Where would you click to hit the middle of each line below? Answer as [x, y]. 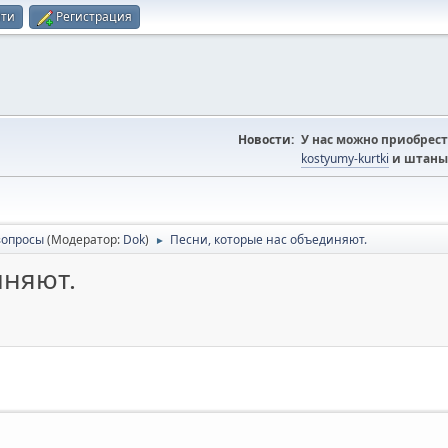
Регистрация [94, 16]
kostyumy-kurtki [345, 158]
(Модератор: [85, 239]
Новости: [266, 139]
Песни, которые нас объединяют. [268, 239]
